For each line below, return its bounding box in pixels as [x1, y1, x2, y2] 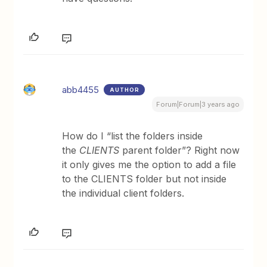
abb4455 [62, 84, 100, 95]
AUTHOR [110, 86, 140, 93]
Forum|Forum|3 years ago [156, 100, 240, 108]
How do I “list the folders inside [62, 130, 203, 142]
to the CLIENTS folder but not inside [62, 173, 227, 185]
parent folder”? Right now [119, 144, 240, 156]
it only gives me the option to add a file [62, 159, 237, 170]
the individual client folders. [62, 187, 185, 199]
